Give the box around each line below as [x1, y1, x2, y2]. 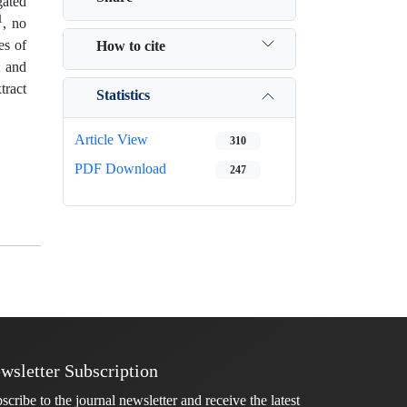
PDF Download [74, 160, 166, 177]
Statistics [96, 85, 150, 104]
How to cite [96, 36, 165, 55]
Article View [74, 131, 148, 148]
